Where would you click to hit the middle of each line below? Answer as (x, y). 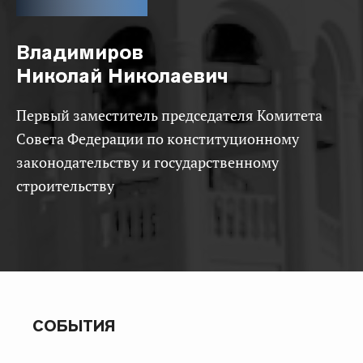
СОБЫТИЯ (74, 326)
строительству (65, 186)
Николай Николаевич (123, 76)
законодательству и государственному (147, 162)
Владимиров (80, 52)
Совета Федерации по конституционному (158, 139)
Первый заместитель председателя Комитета (21, 115)
